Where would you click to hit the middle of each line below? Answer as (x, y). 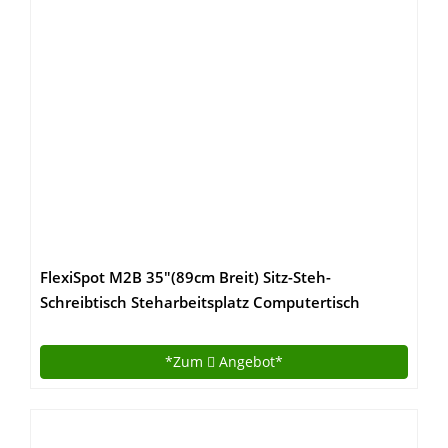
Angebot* (249, 361)
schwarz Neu (86, 327)
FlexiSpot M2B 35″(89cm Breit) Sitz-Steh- (185, 277)
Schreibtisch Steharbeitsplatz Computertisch (200, 302)
